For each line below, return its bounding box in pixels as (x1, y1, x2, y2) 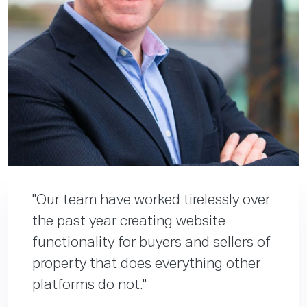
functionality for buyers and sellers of (32, 236, 271, 251)
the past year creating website (32, 214, 225, 230)
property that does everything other (32, 257, 260, 272)
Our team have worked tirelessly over (36, 193, 270, 208)
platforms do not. (32, 278, 143, 293)
